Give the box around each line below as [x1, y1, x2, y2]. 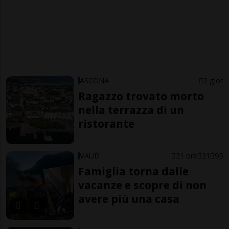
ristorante [78, 116, 135, 131]
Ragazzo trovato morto [78, 88, 204, 103]
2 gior [203, 75, 223, 85]
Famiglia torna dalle [78, 164, 189, 179]
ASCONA [80, 75, 109, 85]
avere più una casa [78, 192, 180, 207]
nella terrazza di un [78, 102, 185, 117]
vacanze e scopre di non [78, 178, 207, 193]
